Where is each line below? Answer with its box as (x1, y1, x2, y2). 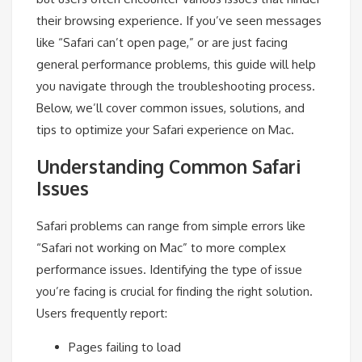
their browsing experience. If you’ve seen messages (36, 13, 322, 29)
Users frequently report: (36, 305, 167, 321)
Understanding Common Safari (36, 155, 301, 179)
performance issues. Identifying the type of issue (36, 261, 302, 277)
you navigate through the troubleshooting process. (36, 78, 315, 95)
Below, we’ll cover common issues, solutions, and (36, 100, 305, 116)
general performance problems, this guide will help (36, 57, 316, 73)
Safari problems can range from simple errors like (36, 217, 305, 234)
